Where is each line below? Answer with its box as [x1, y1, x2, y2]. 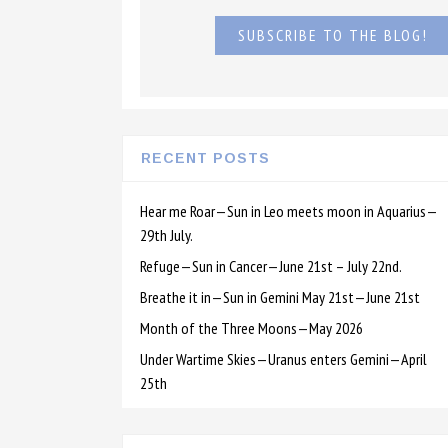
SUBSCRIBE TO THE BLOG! [237, 25, 428, 45]
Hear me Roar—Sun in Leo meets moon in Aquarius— [140, 201, 438, 221]
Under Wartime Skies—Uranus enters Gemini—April [140, 349, 427, 369]
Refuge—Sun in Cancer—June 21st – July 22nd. [140, 256, 402, 276]
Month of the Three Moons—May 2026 [140, 318, 363, 338]
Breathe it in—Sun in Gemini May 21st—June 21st [140, 287, 420, 307]
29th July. [140, 225, 193, 245]
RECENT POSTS [141, 150, 270, 166]
